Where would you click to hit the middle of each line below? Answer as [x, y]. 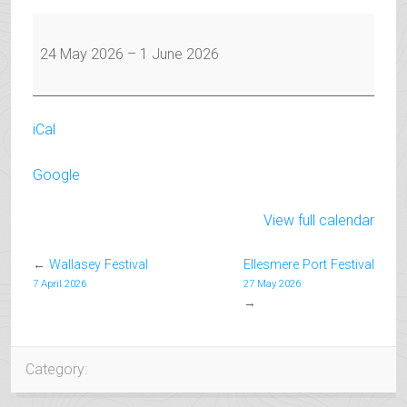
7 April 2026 [60, 283]
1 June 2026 [179, 54]
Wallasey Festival [99, 265]
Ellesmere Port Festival [309, 265]
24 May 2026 [82, 54]
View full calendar [319, 220]
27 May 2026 [272, 283]
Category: [55, 369]
